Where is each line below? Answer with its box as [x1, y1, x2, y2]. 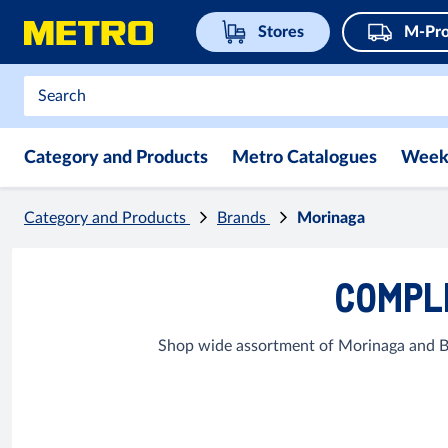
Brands [217, 210, 270, 226]
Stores [258, 24, 304, 40]
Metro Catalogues [232, 149, 377, 167]
